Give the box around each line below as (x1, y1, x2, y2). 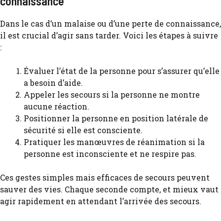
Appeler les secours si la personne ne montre (24, 89, 200, 100)
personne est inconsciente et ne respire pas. (24, 148, 196, 159)
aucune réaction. (24, 101, 89, 111)
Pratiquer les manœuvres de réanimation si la (24, 137, 205, 147)
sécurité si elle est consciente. (24, 125, 143, 135)
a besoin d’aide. (24, 77, 83, 88)
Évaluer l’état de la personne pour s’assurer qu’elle (24, 66, 220, 76)
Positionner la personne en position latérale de (24, 113, 208, 123)
